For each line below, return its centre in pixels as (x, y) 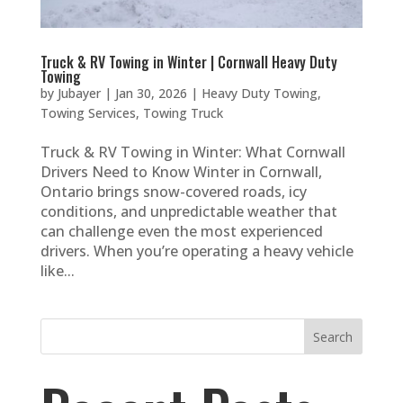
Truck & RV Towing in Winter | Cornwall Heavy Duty (188, 63)
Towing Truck (183, 113)
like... (57, 271)
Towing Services (88, 113)
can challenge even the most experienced (181, 232)
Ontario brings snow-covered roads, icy (173, 192)
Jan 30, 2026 (151, 94)
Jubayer (79, 94)
